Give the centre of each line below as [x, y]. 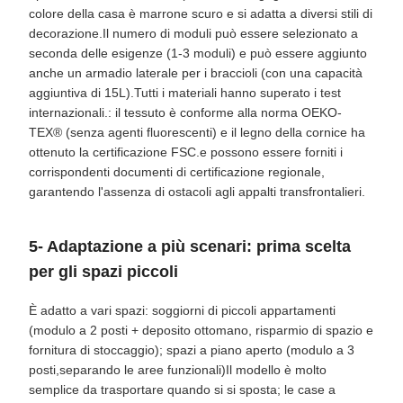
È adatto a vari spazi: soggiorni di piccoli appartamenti [182, 310]
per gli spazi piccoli [103, 272]
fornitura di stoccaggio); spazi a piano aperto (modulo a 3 [192, 350]
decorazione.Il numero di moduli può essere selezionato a [193, 33]
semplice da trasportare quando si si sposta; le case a [182, 390]
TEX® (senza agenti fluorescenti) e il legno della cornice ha [197, 132]
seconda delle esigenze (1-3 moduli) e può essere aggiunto [198, 53]
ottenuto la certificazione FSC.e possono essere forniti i [186, 152]
